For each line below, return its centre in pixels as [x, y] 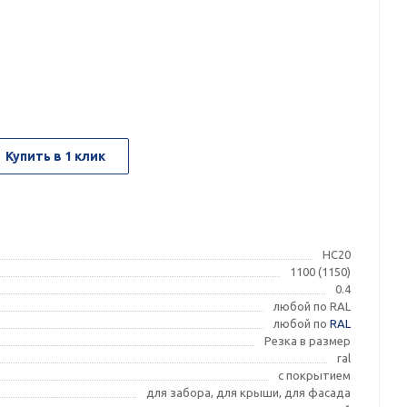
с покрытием [315, 375]
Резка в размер [308, 341]
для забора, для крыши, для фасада [249, 392]
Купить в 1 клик [56, 156]
